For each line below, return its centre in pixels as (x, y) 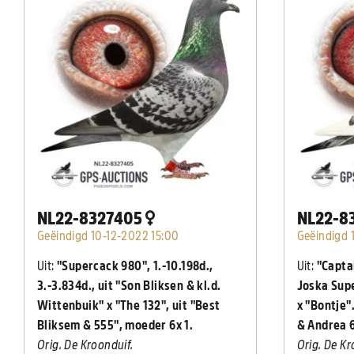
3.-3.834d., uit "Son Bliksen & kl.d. (129, 286)
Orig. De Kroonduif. (85, 345)
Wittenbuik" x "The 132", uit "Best (129, 306)
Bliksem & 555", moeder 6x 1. (115, 326)
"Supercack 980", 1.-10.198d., (135, 266)
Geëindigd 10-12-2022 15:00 (108, 236)
